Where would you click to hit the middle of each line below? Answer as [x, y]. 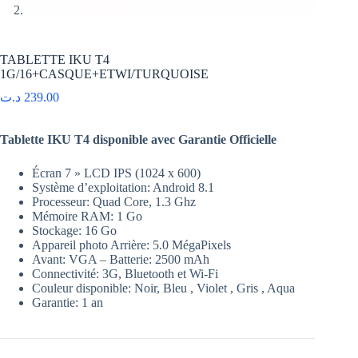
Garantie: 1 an [68, 303]
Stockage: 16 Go [74, 231]
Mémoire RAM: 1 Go [87, 217]
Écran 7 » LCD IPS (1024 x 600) [116, 173]
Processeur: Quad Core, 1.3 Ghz [114, 202]
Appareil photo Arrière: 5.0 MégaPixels [131, 245]
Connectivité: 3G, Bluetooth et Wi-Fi [125, 274]
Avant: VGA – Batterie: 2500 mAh [121, 260]
